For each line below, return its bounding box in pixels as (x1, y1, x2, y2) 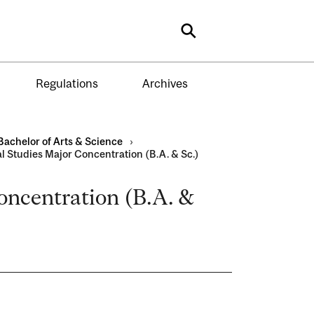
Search (187, 26, 238, 46)
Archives (142, 76, 188, 90)
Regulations (35, 76, 98, 90)
